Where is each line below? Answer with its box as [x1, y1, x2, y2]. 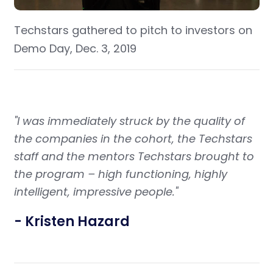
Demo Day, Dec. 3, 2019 [13, 40, 136, 56]
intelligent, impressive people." [13, 183, 178, 199]
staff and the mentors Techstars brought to [13, 148, 254, 164]
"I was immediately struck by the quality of [13, 113, 245, 129]
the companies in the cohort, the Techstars [13, 130, 252, 146]
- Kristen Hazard [13, 211, 130, 231]
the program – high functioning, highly [13, 166, 227, 182]
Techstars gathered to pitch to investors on [13, 22, 252, 38]
